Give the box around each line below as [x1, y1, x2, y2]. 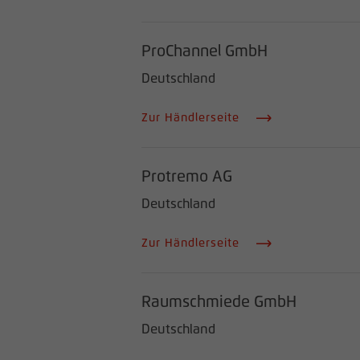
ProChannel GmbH [141, 44, 268, 59]
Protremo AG [141, 170, 232, 185]
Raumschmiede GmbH [141, 295, 297, 310]
